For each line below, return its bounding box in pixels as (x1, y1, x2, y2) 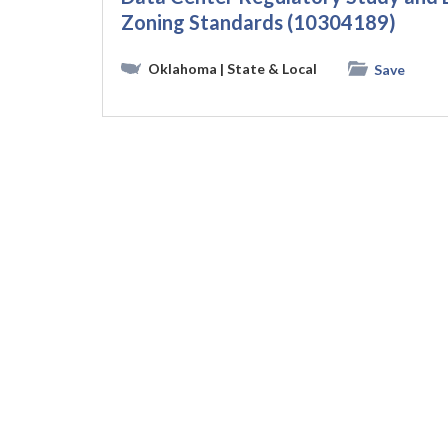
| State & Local (217, 60, 320, 77)
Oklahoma (148, 60, 217, 77)
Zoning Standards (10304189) (121, 10, 396, 34)
